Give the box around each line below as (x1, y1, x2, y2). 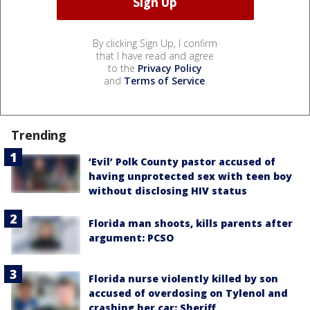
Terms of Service (123, 73, 205, 87)
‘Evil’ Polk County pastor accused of (89, 154, 275, 168)
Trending (11, 126, 67, 143)
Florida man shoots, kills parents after (89, 216, 293, 230)
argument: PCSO (89, 230, 174, 244)
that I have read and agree (96, 48, 214, 62)
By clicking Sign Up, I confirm (93, 36, 217, 50)
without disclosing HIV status (89, 183, 247, 197)
